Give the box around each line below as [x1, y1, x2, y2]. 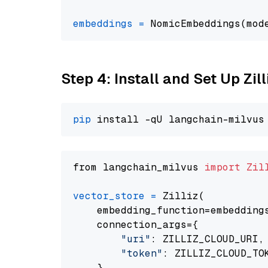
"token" [121, 247, 163, 260]
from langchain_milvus [73, 161, 205, 173]
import [205, 161, 240, 173]
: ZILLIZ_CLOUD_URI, [151, 233, 264, 245]
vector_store [73, 190, 145, 202]
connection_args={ [73, 218, 199, 231]
